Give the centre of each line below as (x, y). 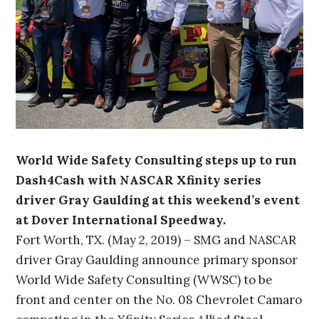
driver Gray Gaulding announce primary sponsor (157, 260)
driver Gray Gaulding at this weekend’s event (158, 200)
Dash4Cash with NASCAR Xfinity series (139, 181)
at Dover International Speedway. (121, 220)
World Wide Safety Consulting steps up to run (157, 161)
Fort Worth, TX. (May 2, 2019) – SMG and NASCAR (156, 240)
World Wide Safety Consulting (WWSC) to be (145, 280)
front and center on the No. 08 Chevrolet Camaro (159, 300)
